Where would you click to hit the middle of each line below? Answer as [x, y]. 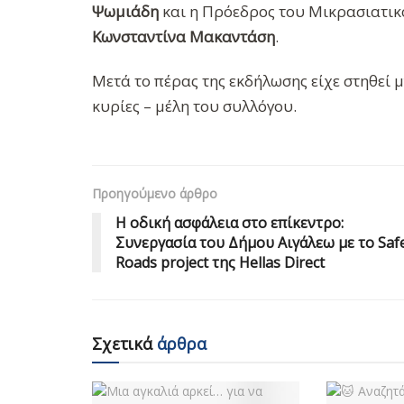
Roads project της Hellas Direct [220, 263]
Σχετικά [122, 344]
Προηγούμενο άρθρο [155, 194]
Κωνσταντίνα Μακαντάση [184, 36]
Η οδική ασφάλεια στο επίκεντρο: [230, 223]
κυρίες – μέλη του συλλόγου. [194, 106]
